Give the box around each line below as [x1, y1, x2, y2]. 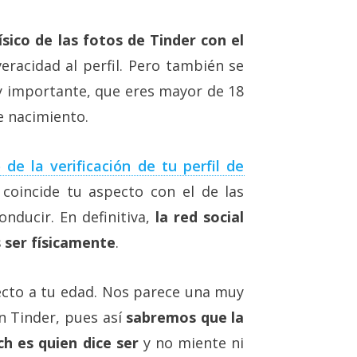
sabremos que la [126, 307, 245, 327]
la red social [155, 206, 245, 226]
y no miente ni [138, 332, 245, 352]
